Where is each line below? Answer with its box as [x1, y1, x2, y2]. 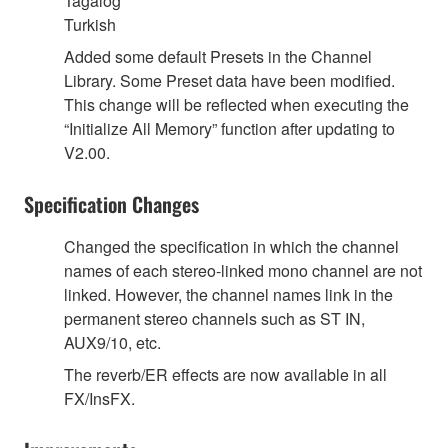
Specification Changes [24, 189, 199, 220]
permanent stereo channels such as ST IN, [64, 307, 365, 331]
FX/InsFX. [64, 387, 135, 411]
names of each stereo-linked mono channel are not [64, 259, 422, 283]
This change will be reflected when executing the [64, 93, 409, 117]
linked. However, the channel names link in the [64, 283, 393, 307]
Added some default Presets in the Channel [64, 45, 372, 69]
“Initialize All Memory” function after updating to [64, 117, 395, 141]
